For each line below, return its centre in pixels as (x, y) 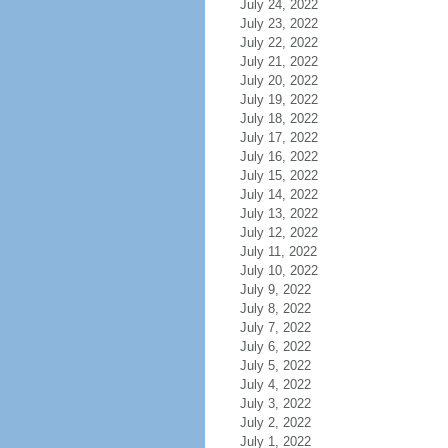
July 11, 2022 (278, 251)
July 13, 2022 (278, 213)
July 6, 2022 (275, 346)
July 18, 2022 (278, 118)
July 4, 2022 (275, 384)
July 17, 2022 (278, 137)
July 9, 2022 (275, 289)
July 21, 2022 (278, 61)
